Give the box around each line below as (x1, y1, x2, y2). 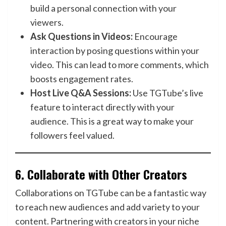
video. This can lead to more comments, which (30, 59, 209, 70)
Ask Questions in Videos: (30, 31, 133, 42)
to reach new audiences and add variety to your (15, 201, 200, 212)
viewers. (30, 17, 64, 28)
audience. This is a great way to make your (30, 116, 194, 127)
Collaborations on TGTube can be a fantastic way (15, 187, 206, 198)
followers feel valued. (30, 130, 115, 141)
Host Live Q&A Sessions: (30, 87, 131, 98)
